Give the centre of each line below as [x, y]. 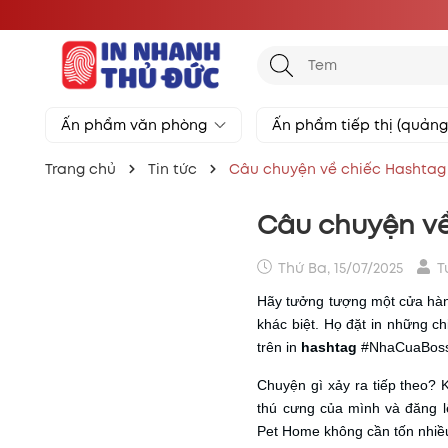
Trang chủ [80, 169]
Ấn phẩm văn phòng [136, 125]
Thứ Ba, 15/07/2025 [339, 268]
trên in [279, 347]
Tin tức [172, 169]
